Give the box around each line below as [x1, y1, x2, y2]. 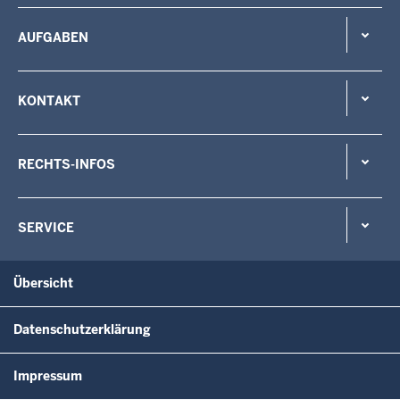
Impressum [13, 367, 82, 384]
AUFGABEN [18, 29, 88, 46]
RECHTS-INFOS [18, 155, 115, 172]
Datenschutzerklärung [13, 321, 151, 337]
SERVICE [18, 219, 74, 236]
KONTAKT [18, 92, 80, 109]
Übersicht [13, 274, 73, 291]
